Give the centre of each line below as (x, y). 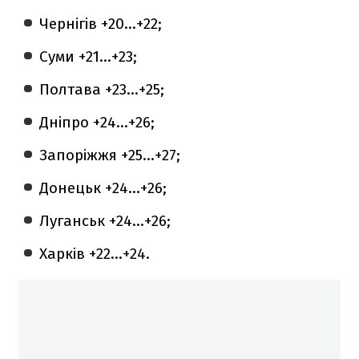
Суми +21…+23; (89, 56)
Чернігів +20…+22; (101, 23)
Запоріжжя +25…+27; (110, 155)
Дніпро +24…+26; (97, 122)
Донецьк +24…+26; (103, 188)
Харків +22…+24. (95, 253)
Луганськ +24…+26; (105, 220)
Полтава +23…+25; (102, 89)
